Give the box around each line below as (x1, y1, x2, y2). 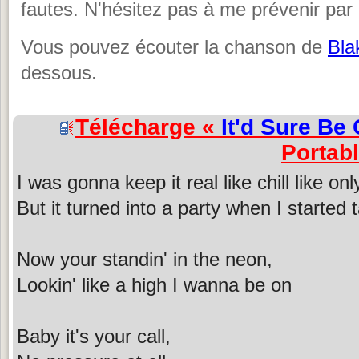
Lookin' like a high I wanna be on (17, 273, 292, 296)
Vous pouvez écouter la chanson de (21, 36, 328, 58)
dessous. (21, 62, 97, 84)
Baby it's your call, (17, 325, 171, 347)
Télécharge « (75, 114, 221, 139)
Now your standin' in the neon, (17, 248, 272, 270)
